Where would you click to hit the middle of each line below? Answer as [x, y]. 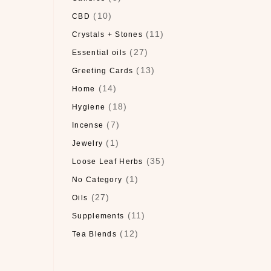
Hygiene [89, 107]
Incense [88, 125]
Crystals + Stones [107, 34]
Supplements [98, 216]
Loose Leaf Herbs [108, 162]
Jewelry [88, 143]
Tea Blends [94, 234]
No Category [97, 180]
